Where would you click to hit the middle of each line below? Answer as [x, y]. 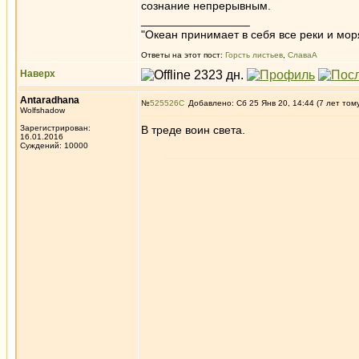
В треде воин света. [193, 130]
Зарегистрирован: [55, 128]
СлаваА [303, 55]
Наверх [38, 74]
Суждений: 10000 [54, 145]
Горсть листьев [254, 55]
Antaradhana [50, 100]
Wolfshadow [42, 110]
